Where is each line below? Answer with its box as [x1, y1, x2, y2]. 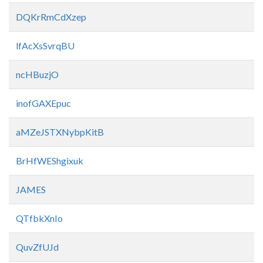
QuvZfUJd [16, 241, 59, 252]
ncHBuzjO [16, 69, 59, 80]
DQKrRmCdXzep [16, 11, 86, 22]
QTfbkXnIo [16, 213, 63, 224]
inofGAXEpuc [16, 97, 71, 109]
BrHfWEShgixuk [16, 155, 83, 166]
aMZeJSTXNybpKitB [16, 126, 104, 137]
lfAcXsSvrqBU [16, 40, 75, 51]
